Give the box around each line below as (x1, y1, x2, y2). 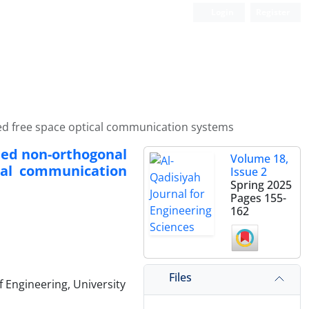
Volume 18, (230, 151, 288, 166)
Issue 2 (230, 164, 267, 179)
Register (256, 6, 290, 18)
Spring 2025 (230, 177, 292, 192)
